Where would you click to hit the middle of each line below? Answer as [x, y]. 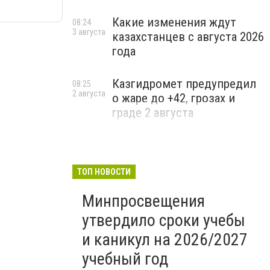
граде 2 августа [153, 113]
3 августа [89, 32]
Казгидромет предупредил [184, 84]
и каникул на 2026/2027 [165, 240]
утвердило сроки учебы [164, 220]
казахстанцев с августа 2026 [188, 37]
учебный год [125, 259]
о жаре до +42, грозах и [174, 98]
